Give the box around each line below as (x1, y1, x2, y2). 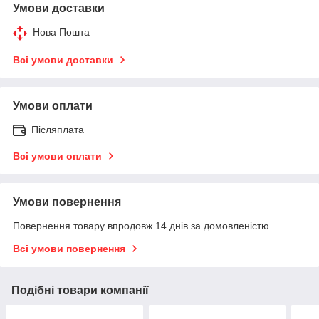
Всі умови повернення (13, 242, 125, 254)
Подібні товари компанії (11, 283, 149, 296)
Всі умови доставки (13, 53, 113, 66)
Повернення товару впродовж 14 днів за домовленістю (13, 219, 269, 231)
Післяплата (31, 123, 84, 135)
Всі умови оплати (13, 150, 102, 162)
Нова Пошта (33, 26, 90, 38)
